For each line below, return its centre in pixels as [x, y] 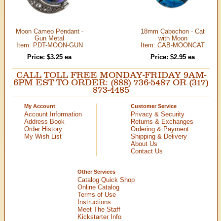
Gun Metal [49, 38]
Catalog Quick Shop [106, 180]
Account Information [53, 114]
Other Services [96, 171]
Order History [43, 129]
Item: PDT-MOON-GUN [49, 45]
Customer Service [153, 106]
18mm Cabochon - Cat [173, 31]
